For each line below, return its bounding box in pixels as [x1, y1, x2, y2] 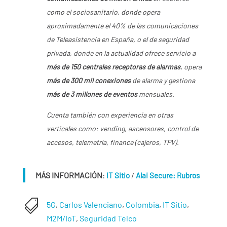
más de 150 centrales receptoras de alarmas [46, 62, 180, 71]
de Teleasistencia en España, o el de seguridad [46, 35, 189, 44]
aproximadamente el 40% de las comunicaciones [46, 21, 198, 30]
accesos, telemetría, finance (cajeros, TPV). [46, 138, 179, 147]
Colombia [125, 199, 159, 209]
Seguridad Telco [79, 213, 137, 223]
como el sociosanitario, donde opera [46, 8, 160, 17]
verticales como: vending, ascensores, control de [46, 124, 199, 133]
